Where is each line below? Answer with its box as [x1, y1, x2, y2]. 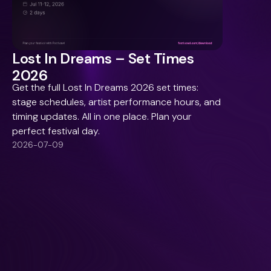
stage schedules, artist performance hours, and [12, 95, 221, 108]
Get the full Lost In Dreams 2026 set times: [12, 80, 198, 94]
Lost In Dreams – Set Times [12, 48, 194, 68]
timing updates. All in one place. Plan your [12, 109, 192, 123]
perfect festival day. [12, 124, 100, 137]
